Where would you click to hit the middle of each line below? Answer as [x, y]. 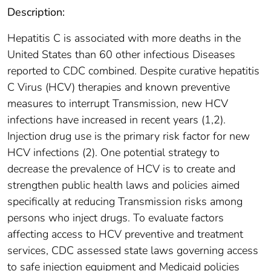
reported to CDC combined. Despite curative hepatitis [133, 71]
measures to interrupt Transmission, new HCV [118, 104]
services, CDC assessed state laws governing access [133, 251]
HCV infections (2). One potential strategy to [113, 153]
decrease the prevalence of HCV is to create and [121, 169]
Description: [36, 12]
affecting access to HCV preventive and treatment [125, 234]
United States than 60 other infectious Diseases [121, 55]
